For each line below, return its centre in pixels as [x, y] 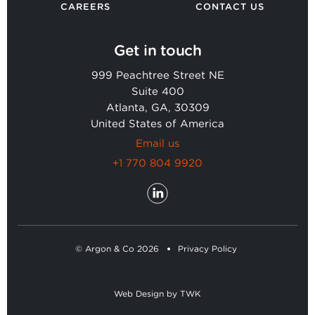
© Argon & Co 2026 [117, 249]
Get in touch [157, 50]
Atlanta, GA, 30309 [157, 108]
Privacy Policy [207, 249]
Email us [157, 143]
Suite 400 [157, 91]
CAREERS [85, 7]
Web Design [139, 294]
